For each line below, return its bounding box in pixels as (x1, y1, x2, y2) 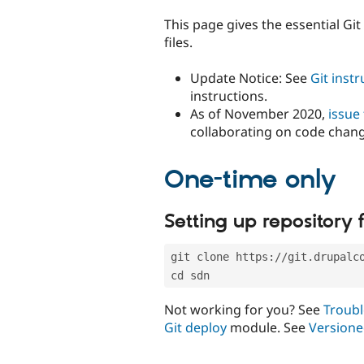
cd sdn (171, 269, 210, 283)
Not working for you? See (164, 301, 323, 319)
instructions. (190, 86, 267, 105)
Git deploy (164, 318, 227, 337)
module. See (227, 318, 309, 337)
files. (164, 32, 193, 51)
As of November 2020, (190, 104, 328, 123)
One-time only (164, 164, 336, 197)
